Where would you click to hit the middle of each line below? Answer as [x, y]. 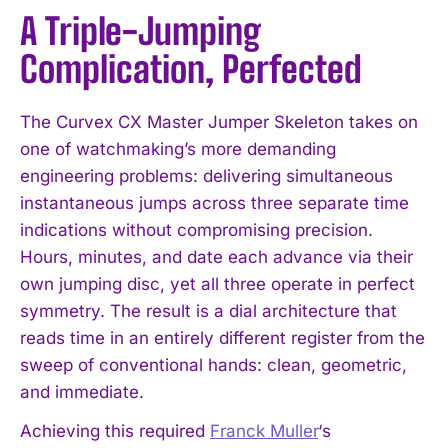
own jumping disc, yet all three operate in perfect [217, 283]
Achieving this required [115, 430]
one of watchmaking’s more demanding [178, 148]
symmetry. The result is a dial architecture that [208, 310]
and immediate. [82, 391]
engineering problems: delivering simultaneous [206, 175]
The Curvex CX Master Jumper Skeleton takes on [219, 121]
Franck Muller [264, 430]
